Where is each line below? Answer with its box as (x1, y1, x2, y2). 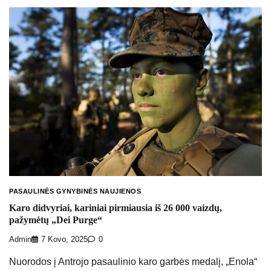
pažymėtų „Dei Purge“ (9, 215, 102, 226)
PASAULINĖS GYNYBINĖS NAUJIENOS (9, 187, 141, 195)
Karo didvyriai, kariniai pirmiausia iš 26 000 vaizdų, (9, 203, 222, 214)
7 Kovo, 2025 (41, 235, 88, 244)
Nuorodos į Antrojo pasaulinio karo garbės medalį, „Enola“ (9, 256, 257, 267)
